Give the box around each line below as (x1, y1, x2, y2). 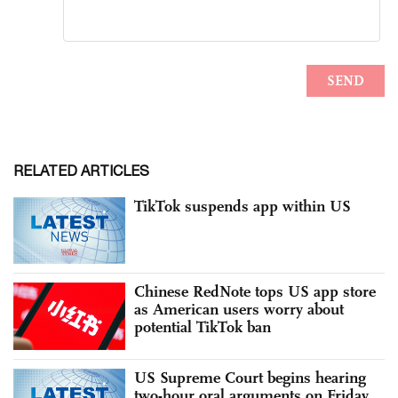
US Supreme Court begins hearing (134, 367, 366, 387)
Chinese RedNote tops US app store (134, 282, 376, 302)
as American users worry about (134, 299, 344, 320)
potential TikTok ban (134, 317, 271, 338)
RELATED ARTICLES (13, 162, 149, 179)
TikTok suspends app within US (134, 195, 351, 216)
